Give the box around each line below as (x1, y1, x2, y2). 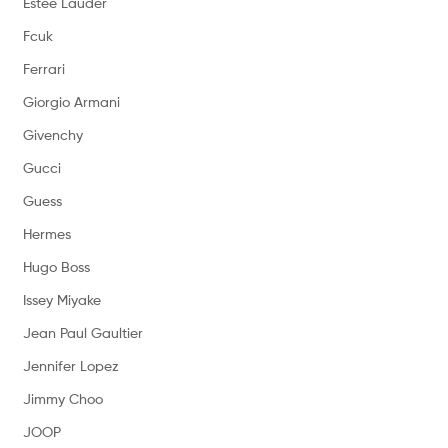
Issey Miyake (22, 291, 101, 309)
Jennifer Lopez (22, 357, 119, 375)
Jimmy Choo (22, 390, 103, 408)
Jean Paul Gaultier (22, 324, 143, 342)
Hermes (22, 225, 71, 243)
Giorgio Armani (22, 93, 120, 111)
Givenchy (22, 126, 83, 144)
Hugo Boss (22, 258, 90, 276)
